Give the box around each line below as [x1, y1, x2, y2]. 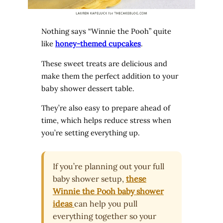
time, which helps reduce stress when [41, 115, 171, 125]
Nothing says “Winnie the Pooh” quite [41, 26, 171, 36]
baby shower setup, [52, 174, 126, 184]
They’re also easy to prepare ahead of [41, 103, 170, 113]
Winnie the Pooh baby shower [52, 186, 164, 197]
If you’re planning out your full [52, 161, 164, 172]
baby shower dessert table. [41, 83, 134, 93]
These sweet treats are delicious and [41, 58, 167, 68]
